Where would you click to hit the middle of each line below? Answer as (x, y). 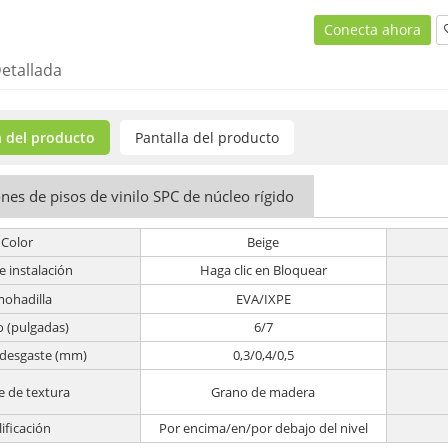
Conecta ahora (372, 30)
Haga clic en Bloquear (263, 270)
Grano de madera (263, 391)
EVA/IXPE (263, 298)
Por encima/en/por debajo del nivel (263, 428)
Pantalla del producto (206, 138)
